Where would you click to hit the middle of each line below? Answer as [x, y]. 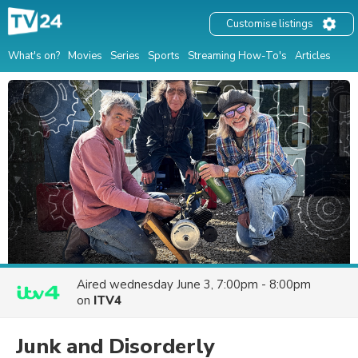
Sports [164, 56]
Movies [85, 56]
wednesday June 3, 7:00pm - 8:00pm [210, 284]
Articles [313, 56]
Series [125, 56]
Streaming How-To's [237, 56]
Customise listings [270, 24]
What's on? [34, 56]
